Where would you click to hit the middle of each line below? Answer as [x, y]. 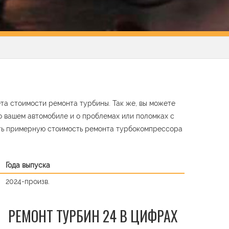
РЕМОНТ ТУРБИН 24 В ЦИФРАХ [93, 216]
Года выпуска [28, 165]
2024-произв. [28, 181]
